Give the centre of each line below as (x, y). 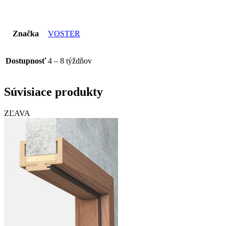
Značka (26, 34)
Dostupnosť (26, 61)
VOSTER (64, 34)
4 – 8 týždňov (70, 61)
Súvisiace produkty (53, 92)
